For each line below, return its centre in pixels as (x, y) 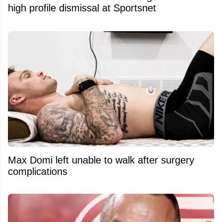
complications (38, 172)
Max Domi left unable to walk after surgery (101, 160)
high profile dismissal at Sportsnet (82, 8)
